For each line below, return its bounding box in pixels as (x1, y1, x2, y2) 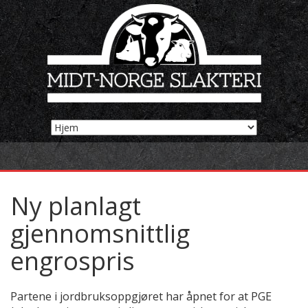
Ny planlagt (10, 189, 141, 223)
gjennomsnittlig (10, 217, 190, 250)
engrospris (10, 244, 135, 278)
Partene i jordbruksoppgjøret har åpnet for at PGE (10, 289, 272, 304)
